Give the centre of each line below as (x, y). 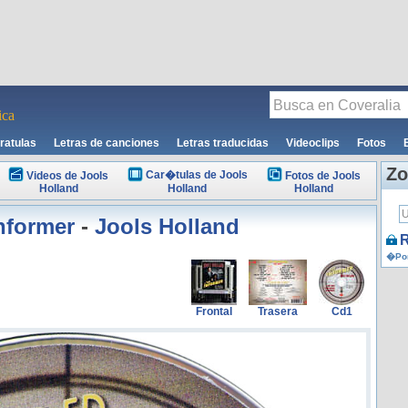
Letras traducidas (223, 143)
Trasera (278, 311)
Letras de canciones (107, 143)
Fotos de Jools (323, 176)
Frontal (214, 311)
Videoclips (313, 143)
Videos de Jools (67, 176)
